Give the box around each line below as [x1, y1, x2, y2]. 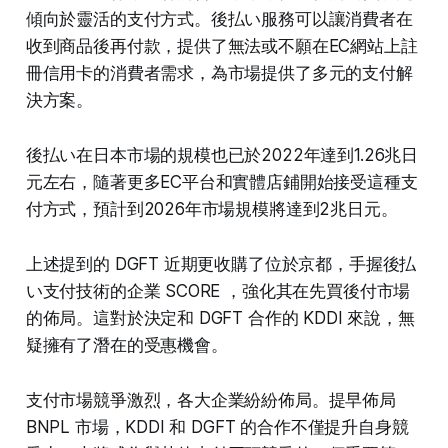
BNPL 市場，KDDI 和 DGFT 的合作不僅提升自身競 [25, 416, 409, 437]
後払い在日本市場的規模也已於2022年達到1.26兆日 [25, 144, 419, 165]
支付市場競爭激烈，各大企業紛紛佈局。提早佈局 [25, 389, 396, 410]
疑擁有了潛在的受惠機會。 [25, 334, 228, 355]
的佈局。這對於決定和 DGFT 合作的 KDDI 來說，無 [25, 307, 415, 328]
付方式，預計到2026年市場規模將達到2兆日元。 [25, 198, 398, 219]
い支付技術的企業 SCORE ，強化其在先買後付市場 [25, 280, 411, 301]
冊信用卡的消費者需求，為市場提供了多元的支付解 [25, 62, 413, 83]
